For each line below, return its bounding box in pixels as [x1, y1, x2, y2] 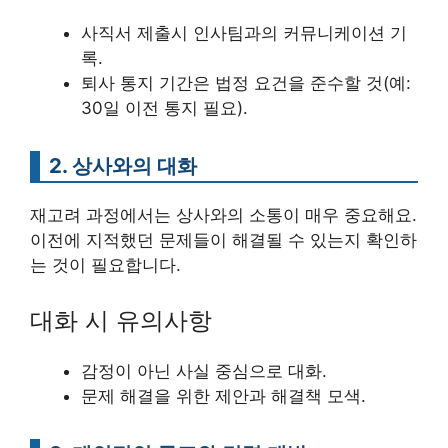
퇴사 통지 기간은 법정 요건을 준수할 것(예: [81, 72, 411, 93]
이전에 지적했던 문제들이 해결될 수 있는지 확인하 [30, 229, 417, 250]
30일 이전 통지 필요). [81, 97, 248, 118]
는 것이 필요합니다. [30, 254, 181, 275]
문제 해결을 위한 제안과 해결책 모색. [81, 386, 366, 407]
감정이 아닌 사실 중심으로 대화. [81, 361, 327, 382]
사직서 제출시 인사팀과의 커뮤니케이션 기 [81, 22, 407, 43]
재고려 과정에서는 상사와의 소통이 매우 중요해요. [30, 204, 417, 225]
